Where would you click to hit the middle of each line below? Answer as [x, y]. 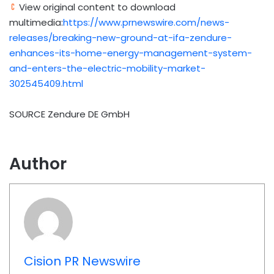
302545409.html [46, 83]
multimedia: [36, 22]
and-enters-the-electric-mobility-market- [107, 68]
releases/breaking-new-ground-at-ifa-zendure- [120, 38]
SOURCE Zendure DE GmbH [69, 114]
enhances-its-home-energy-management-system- [131, 53]
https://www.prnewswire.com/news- [146, 22]
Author [38, 164]
